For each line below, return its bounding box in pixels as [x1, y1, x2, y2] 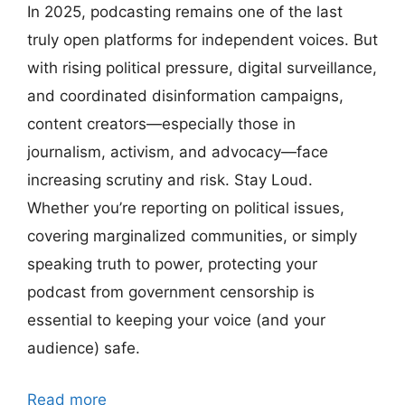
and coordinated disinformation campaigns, [27, 87, 344, 106]
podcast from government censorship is [27, 283, 315, 302]
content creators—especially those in [27, 115, 296, 134]
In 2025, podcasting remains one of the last [27, 3, 343, 22]
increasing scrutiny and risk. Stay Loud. [27, 171, 313, 190]
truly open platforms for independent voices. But [27, 31, 378, 50]
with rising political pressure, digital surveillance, [27, 59, 377, 78]
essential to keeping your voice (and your [27, 311, 325, 330]
